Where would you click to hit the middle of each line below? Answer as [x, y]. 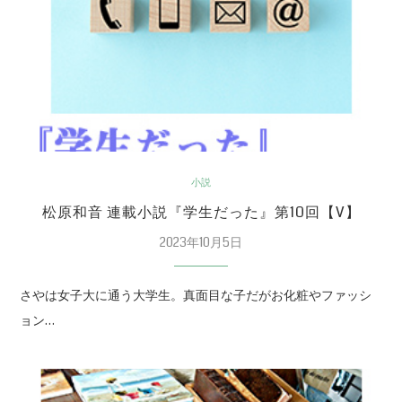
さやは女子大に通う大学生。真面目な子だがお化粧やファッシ [196, 296]
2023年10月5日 [201, 243]
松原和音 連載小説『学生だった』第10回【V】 [201, 213]
